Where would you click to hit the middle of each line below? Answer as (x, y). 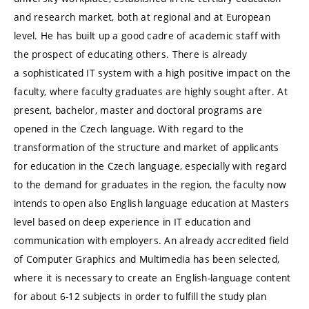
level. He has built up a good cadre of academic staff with (147, 36)
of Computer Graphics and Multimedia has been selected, (147, 259)
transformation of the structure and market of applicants (147, 148)
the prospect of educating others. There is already (130, 54)
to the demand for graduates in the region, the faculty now (150, 185)
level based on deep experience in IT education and (132, 222)
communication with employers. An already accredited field (151, 241)
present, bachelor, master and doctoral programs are (138, 110)
